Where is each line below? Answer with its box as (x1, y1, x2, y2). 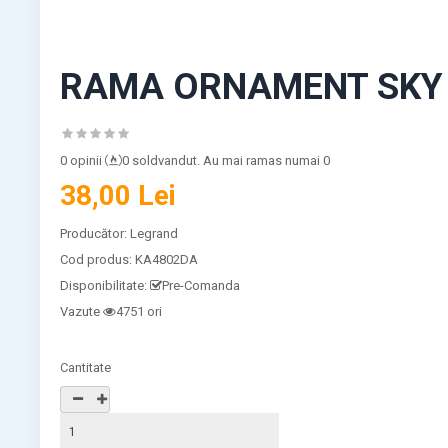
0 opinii (60, 152, 103, 168)
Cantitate (60, 359, 112, 375)
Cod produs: (60, 251, 136, 267)
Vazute (60, 303, 101, 319)
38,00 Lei (60, 178, 177, 212)
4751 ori (116, 303, 163, 319)
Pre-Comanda (162, 277, 241, 293)
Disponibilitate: (60, 277, 148, 293)
